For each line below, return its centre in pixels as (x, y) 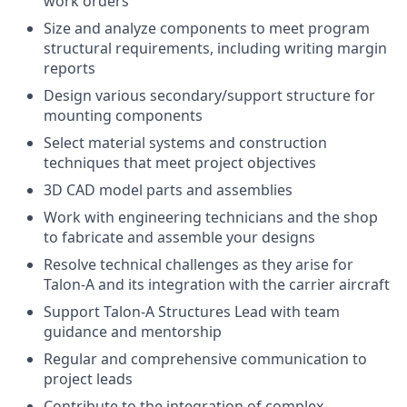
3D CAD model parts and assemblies (168, 190)
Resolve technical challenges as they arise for (199, 264)
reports (69, 68)
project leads (88, 379)
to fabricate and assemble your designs (179, 237)
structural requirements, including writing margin (215, 48)
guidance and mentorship (133, 332)
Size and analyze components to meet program (207, 28)
